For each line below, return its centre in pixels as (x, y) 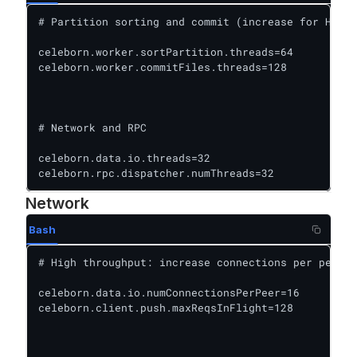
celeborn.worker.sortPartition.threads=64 (166, 52)
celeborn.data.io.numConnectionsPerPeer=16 (169, 292)
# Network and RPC (92, 127)
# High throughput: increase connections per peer (191, 262)
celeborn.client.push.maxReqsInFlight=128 (166, 308)
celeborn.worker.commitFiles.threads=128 (163, 67)
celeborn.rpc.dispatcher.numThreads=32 (156, 173)
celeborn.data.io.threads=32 (124, 158)
